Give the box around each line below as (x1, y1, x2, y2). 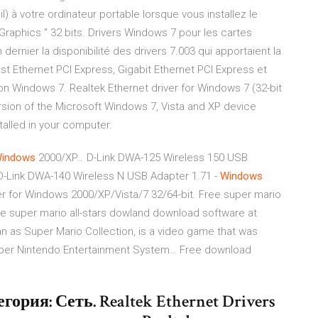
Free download (180, 243, 251, 256)
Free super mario (199, 188, 281, 201)
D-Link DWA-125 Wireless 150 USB (84, 151, 248, 164)
